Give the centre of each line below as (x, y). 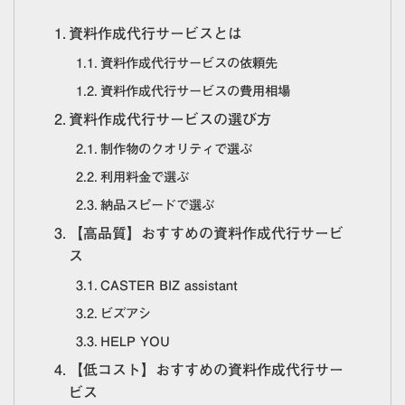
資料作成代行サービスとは (156, 34)
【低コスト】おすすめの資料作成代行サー (207, 370)
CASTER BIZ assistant (169, 286)
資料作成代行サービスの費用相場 (195, 91)
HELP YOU (135, 342)
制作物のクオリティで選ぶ (176, 149)
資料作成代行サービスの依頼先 (188, 63)
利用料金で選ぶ (144, 177)
